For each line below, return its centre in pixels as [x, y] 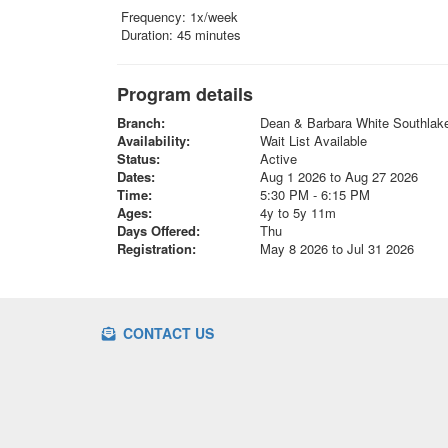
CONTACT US [166, 333]
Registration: [156, 248]
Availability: [153, 140]
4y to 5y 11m [297, 212]
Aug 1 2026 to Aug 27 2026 [338, 176]
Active [278, 158]
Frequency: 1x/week [177, 16]
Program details [185, 94]
